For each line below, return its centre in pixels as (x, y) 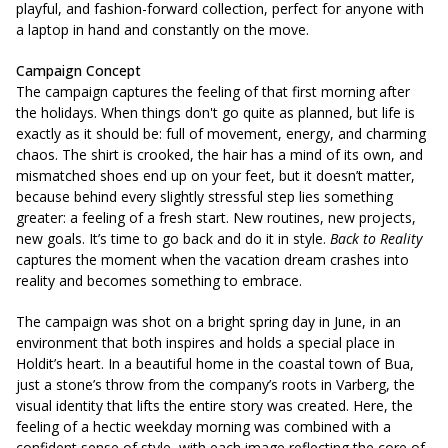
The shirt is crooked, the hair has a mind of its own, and (242, 154)
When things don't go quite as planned (225, 112)
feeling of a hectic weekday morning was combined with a (203, 426)
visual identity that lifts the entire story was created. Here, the (214, 405)
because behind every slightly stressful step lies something (204, 196)
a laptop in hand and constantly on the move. (162, 29)
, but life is (382, 112)
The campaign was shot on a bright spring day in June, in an (208, 321)
